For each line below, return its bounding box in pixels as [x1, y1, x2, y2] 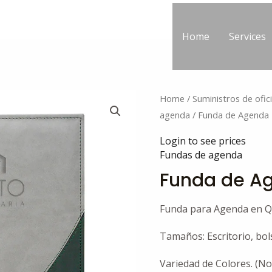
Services [229, 30, 266, 43]
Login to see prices [160, 134, 246, 148]
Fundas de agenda [160, 148, 243, 162]
